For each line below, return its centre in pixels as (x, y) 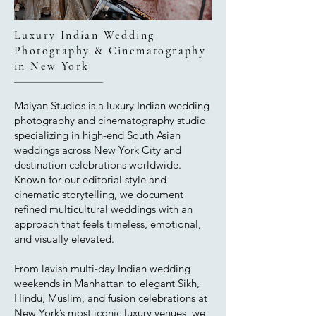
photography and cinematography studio (110, 120)
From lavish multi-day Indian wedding (102, 268)
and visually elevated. (64, 239)
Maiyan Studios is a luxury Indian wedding (112, 105)
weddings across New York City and (98, 150)
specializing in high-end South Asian (97, 135)
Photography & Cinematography (110, 51)
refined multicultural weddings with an (103, 209)
